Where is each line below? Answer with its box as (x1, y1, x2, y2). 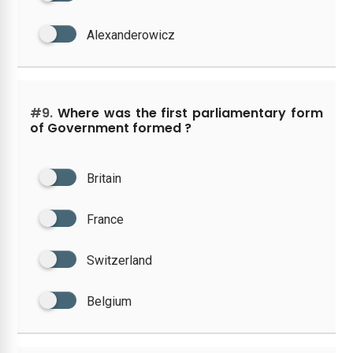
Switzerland (87, 252, 153, 268)
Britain (87, 170, 122, 186)
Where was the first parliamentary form (53, 103, 323, 122)
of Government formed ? (30, 118, 192, 137)
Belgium (87, 293, 132, 309)
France (87, 211, 124, 227)
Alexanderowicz (87, 27, 176, 43)
